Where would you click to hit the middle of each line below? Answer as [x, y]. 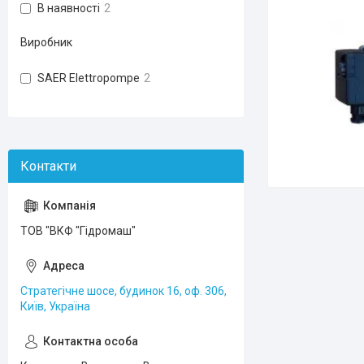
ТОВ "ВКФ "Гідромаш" [78, 231]
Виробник [46, 42]
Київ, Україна [55, 306]
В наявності [69, 8]
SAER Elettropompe [89, 78]
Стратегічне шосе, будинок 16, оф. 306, [123, 291]
